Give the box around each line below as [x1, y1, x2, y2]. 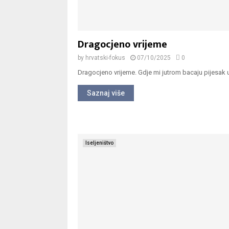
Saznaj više [87, 89, 125, 98]
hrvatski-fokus [85, 54, 125, 62]
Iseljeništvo [85, 140, 113, 146]
